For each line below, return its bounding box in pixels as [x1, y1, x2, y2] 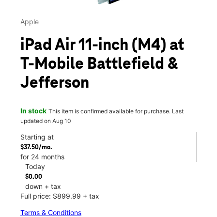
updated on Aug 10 [20, 117, 71, 124]
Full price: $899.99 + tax [20, 191, 99, 200]
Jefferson [20, 75, 89, 93]
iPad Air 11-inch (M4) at [20, 37, 184, 55]
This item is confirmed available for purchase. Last [48, 107, 184, 115]
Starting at [20, 132, 54, 141]
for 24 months [20, 152, 64, 161]
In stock [20, 106, 46, 115]
